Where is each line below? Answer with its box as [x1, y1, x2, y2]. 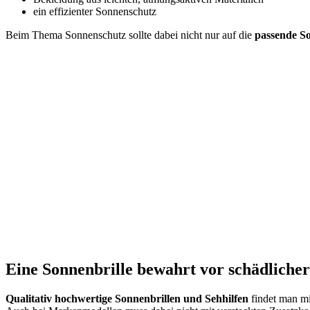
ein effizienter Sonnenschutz [33, 5, 156, 17]
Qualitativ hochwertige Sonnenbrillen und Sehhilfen [6, 292, 251, 304]
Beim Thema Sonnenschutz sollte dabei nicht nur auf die [6, 28, 255, 41]
